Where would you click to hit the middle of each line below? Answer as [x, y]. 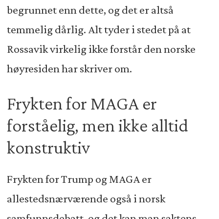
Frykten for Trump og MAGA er [79, 179]
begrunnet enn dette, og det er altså [90, 10]
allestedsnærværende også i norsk [86, 198]
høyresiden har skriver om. [70, 69]
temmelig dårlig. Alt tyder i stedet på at [99, 30]
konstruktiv [48, 147]
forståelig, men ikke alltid [97, 125]
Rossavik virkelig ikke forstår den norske [101, 49]
